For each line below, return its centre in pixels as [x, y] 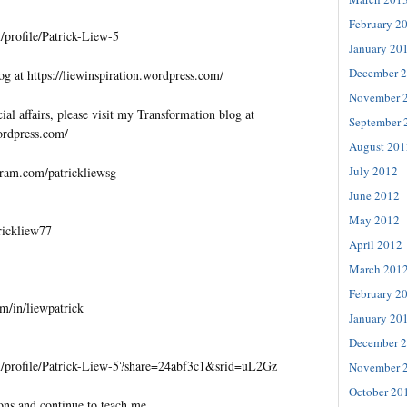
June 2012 [374, 195]
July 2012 [373, 170]
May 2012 [374, 219]
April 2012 [376, 244]
